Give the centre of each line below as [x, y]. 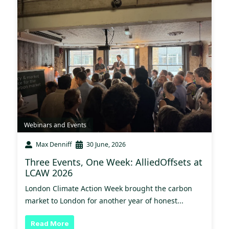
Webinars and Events [55, 125]
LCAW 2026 [49, 173]
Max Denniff [54, 145]
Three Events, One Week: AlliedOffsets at [114, 162]
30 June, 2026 [106, 145]
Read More [50, 223]
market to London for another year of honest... [104, 201]
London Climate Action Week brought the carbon [109, 189]
